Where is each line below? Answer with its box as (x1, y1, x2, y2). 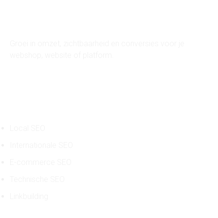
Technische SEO (10, 175, 65, 184)
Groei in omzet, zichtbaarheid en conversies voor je (10, 39, 184, 48)
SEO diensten (10, 101, 69, 112)
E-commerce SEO (10, 158, 72, 167)
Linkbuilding (10, 192, 48, 201)
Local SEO (10, 124, 45, 133)
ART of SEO (10, 15, 61, 26)
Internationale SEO (10, 141, 73, 150)
